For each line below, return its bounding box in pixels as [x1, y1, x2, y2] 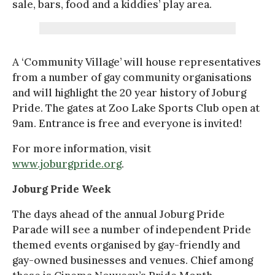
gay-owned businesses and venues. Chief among [12, 253, 253, 267]
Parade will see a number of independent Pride [12, 222, 251, 236]
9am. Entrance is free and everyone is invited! [12, 116, 242, 130]
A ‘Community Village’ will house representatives [12, 55, 261, 69]
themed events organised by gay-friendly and [12, 238, 241, 252]
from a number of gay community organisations [12, 70, 252, 84]
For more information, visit [12, 141, 151, 155]
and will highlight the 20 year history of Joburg [12, 85, 246, 99]
